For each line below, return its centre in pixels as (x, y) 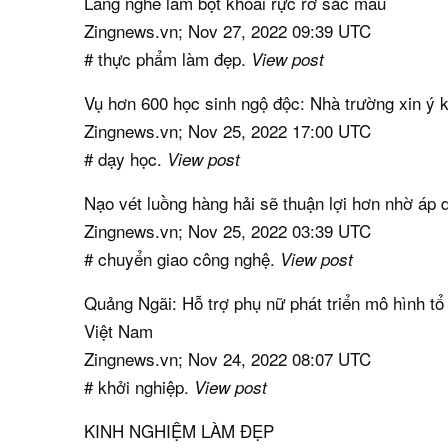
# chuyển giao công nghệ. (182, 258)
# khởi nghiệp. (139, 386)
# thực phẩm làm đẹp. (168, 58)
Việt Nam (119, 330)
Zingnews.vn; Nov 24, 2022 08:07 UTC (228, 358)
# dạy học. (126, 158)
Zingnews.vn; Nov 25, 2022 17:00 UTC (228, 130)
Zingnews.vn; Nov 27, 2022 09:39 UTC (228, 30)
